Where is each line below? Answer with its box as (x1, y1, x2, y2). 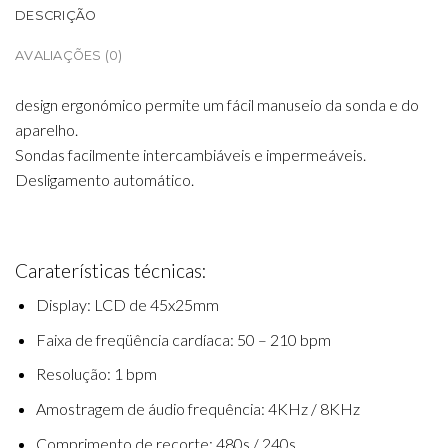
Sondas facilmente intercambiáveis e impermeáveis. (15, 145, 366, 164)
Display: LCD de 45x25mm (35, 295, 219, 315)
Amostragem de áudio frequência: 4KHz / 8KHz (35, 398, 360, 418)
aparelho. (15, 120, 78, 139)
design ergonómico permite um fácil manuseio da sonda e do (15, 95, 419, 114)
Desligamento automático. (15, 170, 194, 189)
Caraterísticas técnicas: (15, 258, 207, 282)
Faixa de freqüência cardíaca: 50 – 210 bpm (35, 329, 331, 349)
